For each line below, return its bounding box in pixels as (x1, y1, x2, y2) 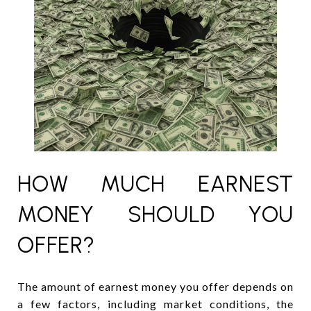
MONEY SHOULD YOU (17, 201, 294, 228)
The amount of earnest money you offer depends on (17, 279, 294, 293)
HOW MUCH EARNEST (17, 170, 294, 197)
